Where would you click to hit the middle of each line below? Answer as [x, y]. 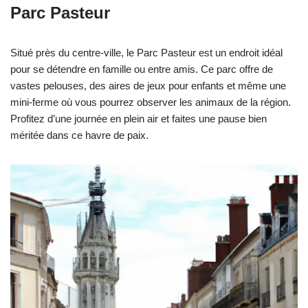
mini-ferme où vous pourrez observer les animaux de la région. [151, 102]
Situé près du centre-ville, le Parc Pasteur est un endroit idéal [146, 53]
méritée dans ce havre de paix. [79, 135]
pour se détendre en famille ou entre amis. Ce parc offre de [142, 69]
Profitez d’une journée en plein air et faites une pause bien [139, 119]
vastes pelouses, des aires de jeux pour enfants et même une [148, 86]
